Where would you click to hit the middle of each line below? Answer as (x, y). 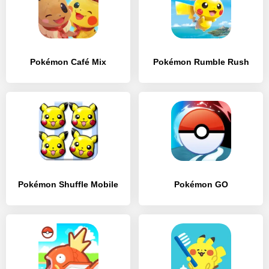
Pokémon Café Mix (68, 62)
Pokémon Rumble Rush (201, 62)
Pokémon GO (201, 184)
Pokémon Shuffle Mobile (68, 184)
